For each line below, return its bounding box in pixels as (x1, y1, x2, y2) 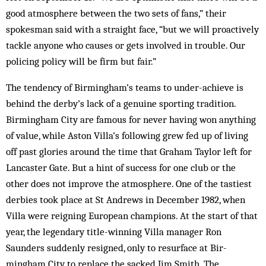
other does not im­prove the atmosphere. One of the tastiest (6, 178, 252, 189)
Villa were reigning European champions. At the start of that (6, 210, 258, 221)
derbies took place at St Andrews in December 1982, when (6, 194, 245, 205)
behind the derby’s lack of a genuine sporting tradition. (6, 97, 236, 109)
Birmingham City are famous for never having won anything (6, 113, 256, 125)
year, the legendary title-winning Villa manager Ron (6, 226, 221, 237)
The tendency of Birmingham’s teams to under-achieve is (6, 81, 243, 93)
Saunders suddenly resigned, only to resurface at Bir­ (6, 242, 227, 254)
